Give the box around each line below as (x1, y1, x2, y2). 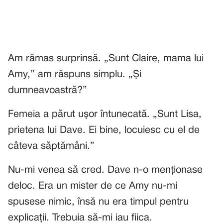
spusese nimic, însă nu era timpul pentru (8, 198, 189, 207)
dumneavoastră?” (8, 86, 87, 95)
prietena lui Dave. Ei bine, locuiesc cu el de (8, 126, 200, 135)
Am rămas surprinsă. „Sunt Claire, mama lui (8, 54, 204, 63)
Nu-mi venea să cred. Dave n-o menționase (8, 166, 203, 175)
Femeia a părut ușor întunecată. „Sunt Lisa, (8, 110, 202, 119)
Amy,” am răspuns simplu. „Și (8, 70, 141, 79)
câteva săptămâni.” (8, 142, 95, 151)
